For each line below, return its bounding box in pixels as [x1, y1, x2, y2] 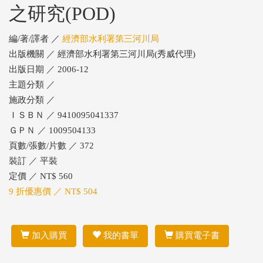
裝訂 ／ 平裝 [9, 156, 58, 166]
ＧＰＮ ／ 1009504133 [9, 126, 96, 135]
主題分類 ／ [9, 80, 55, 89]
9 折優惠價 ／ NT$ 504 [9, 187, 97, 196]
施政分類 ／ [9, 95, 55, 104]
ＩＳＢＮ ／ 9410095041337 [9, 110, 119, 120]
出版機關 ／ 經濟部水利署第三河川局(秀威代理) [9, 49, 195, 59]
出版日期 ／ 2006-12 [9, 65, 89, 74]
